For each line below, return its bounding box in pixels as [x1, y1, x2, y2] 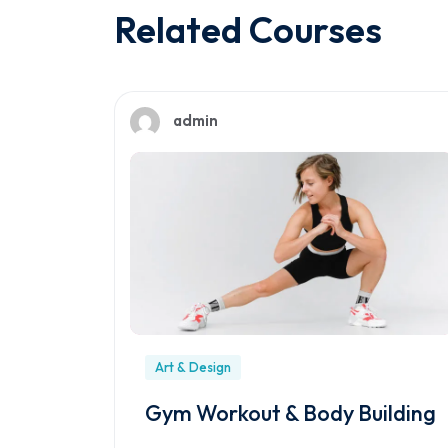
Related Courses [114, 7, 382, 53]
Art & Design [155, 359, 231, 376]
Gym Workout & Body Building [145, 399, 436, 428]
